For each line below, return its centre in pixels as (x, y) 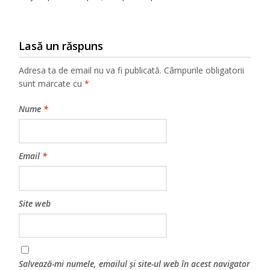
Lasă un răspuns (61, 46)
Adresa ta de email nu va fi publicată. (90, 71)
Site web (35, 203)
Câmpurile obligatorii (204, 71)
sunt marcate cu (52, 84)
